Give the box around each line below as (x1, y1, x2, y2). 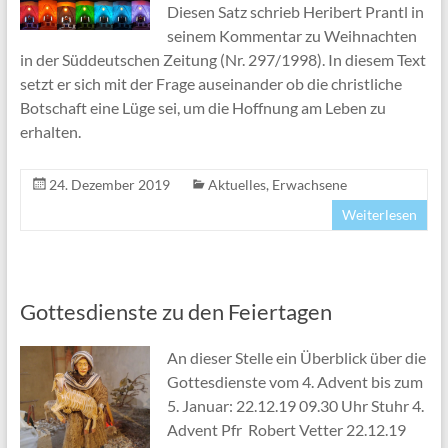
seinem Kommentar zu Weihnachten (166, 26, 417, 46)
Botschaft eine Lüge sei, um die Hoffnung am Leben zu (19, 98, 386, 118)
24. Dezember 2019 (48, 176, 170, 194)
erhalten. (19, 122, 81, 142)
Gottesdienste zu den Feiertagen (19, 298, 332, 326)
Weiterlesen (342, 206, 418, 224)
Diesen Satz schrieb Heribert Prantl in (166, 2, 424, 22)
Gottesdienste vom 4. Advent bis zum (166, 372, 423, 392)
